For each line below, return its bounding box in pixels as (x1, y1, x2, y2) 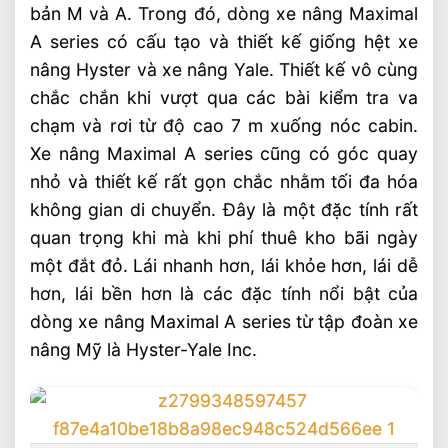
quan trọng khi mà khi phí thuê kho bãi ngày (30, 227, 418, 249)
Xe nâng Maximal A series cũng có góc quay (30, 143, 418, 165)
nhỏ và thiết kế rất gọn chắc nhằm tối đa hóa (30, 171, 418, 193)
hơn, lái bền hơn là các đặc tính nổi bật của (30, 283, 418, 305)
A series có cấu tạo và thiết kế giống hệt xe (30, 31, 418, 53)
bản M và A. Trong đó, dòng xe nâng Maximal (30, 3, 418, 25)
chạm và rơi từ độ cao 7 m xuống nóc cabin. (30, 115, 418, 137)
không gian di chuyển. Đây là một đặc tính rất (30, 199, 418, 221)
